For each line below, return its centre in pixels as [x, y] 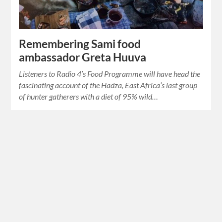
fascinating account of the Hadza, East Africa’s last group [108, 85]
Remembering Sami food [80, 44]
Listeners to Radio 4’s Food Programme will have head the [110, 73]
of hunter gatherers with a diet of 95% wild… [89, 96]
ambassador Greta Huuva [83, 57]
